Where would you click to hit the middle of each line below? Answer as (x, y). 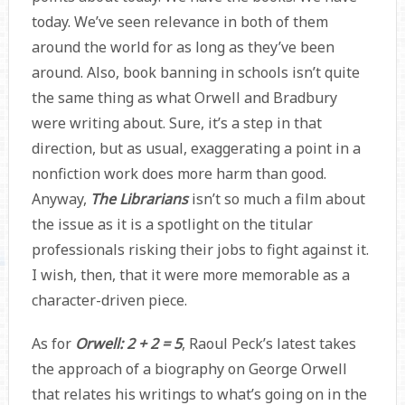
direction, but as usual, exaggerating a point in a (196, 149)
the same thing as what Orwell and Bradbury (184, 98)
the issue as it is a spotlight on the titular (172, 225)
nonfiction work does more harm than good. (179, 174)
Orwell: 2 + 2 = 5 (128, 344)
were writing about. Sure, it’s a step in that (176, 123)
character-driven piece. (109, 301)
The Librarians (141, 199)
